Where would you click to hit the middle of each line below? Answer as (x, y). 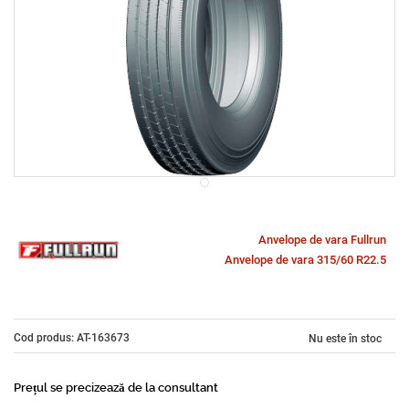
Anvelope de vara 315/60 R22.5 (305, 260)
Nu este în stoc (345, 339)
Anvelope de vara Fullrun (322, 240)
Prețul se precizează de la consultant (116, 388)
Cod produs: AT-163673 (72, 337)
